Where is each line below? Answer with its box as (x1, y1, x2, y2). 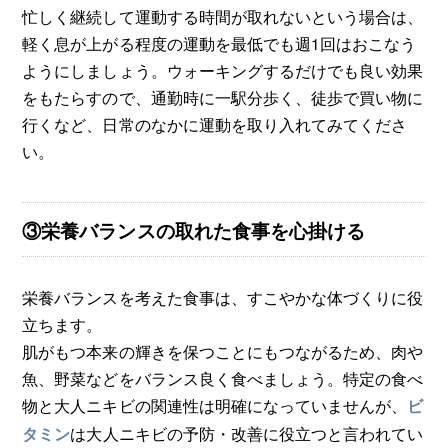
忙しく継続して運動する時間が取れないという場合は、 (22, 4, 423, 27)
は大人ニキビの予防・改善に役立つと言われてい (70, 422, 423, 445)
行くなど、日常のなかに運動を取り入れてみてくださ (22, 112, 407, 135)
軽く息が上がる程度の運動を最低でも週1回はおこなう (22, 31, 416, 54)
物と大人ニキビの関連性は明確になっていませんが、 (22, 394, 407, 417)
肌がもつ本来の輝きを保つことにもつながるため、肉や (22, 340, 423, 363)
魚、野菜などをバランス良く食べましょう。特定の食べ (22, 367, 423, 390)
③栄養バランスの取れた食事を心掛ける (22, 217, 365, 245)
